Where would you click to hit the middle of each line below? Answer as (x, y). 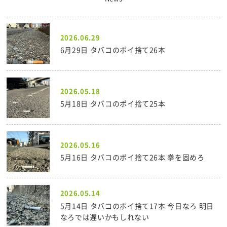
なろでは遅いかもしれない (105, 217)
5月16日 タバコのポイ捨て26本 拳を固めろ (132, 157)
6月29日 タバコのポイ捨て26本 (113, 49)
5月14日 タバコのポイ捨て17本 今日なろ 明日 (137, 205)
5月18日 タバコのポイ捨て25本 (113, 104)
